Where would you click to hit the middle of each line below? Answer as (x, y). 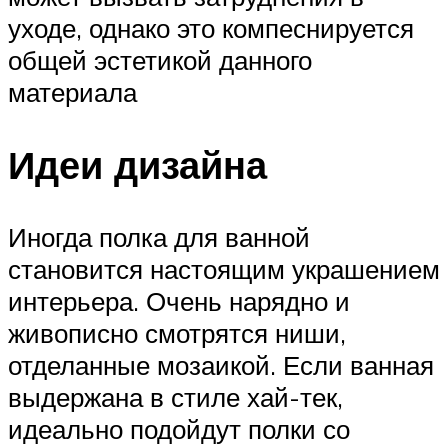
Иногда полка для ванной (159, 236)
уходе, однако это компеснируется (211, 28)
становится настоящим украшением (224, 268)
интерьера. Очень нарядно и (179, 300)
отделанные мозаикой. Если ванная (221, 364)
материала (72, 92)
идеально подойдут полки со (179, 428)
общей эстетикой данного (160, 60)
